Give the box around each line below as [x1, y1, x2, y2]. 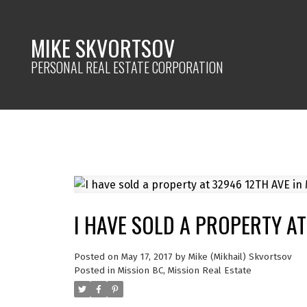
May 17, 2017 [121, 251, 172, 262]
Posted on [73, 251, 121, 262]
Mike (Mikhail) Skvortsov [188, 251, 292, 262]
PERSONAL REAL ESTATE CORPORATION [31, 56, 224, 77]
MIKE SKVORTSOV [31, 31, 175, 64]
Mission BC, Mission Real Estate [117, 265, 251, 276]
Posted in [73, 265, 115, 276]
